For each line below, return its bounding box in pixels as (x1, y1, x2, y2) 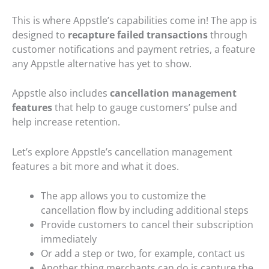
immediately (41, 232, 97, 246)
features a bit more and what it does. (12, 159, 179, 173)
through (208, 28, 247, 41)
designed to (12, 28, 68, 41)
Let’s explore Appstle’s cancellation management (12, 145, 232, 159)
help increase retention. (12, 115, 120, 129)
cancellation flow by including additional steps (41, 204, 249, 217)
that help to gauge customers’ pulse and (52, 101, 237, 115)
